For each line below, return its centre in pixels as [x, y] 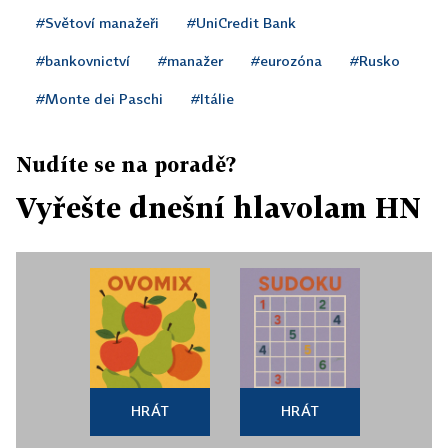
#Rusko [375, 60]
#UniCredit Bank [241, 22]
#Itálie [212, 98]
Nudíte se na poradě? [126, 164]
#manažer [190, 60]
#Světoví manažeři [97, 22]
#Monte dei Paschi [99, 98]
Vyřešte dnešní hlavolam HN [218, 207]
